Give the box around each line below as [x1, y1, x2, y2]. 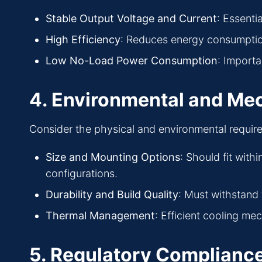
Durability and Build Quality [46, 188, 178, 201]
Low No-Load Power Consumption [46, 54, 218, 67]
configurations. [46, 167, 118, 180]
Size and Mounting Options [46, 151, 180, 164]
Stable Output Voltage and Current [46, 12, 217, 25]
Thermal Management [46, 209, 155, 222]
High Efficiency [46, 33, 120, 46]
